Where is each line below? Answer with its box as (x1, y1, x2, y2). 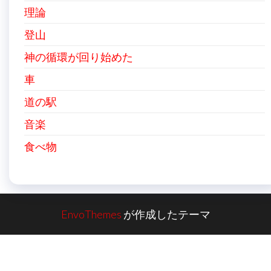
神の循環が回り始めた (24, 50, 133, 64)
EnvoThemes (60, 207, 122, 221)
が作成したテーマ (121, 207, 211, 221)
